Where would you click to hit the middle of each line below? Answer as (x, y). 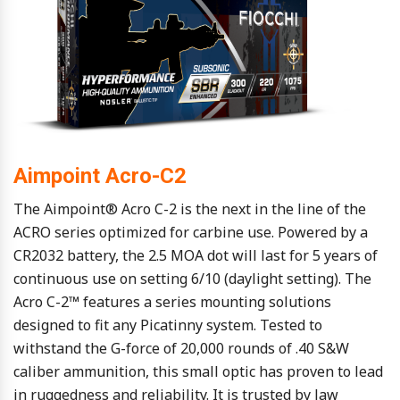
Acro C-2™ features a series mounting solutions (172, 302)
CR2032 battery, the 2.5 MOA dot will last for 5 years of (196, 256)
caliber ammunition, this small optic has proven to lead (198, 372)
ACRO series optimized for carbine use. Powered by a (191, 233)
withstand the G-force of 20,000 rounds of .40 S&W (181, 349)
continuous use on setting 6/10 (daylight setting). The (192, 279)
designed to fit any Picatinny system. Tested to (168, 325)
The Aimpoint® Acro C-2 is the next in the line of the (190, 209)
